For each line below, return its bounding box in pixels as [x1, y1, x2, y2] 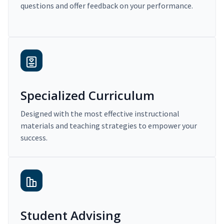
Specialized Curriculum [20, 87, 154, 104]
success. [20, 132, 47, 143]
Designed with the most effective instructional [20, 108, 179, 119]
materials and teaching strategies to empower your [20, 120, 197, 131]
